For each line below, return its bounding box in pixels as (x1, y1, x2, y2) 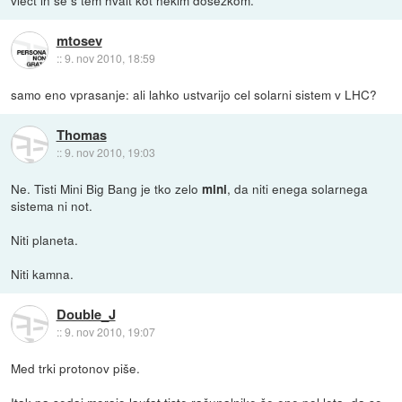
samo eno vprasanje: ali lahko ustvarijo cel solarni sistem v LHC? (11, 84, 378, 103)
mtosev (56, 31, 102, 51)
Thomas (56, 125, 107, 145)
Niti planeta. (11, 231, 79, 249)
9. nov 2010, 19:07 (64, 324, 155, 340)
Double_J (56, 304, 116, 325)
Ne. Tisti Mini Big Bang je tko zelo (11, 179, 203, 198)
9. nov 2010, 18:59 (64, 50, 155, 66)
